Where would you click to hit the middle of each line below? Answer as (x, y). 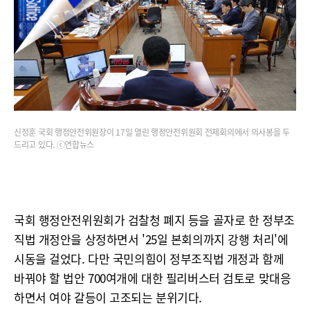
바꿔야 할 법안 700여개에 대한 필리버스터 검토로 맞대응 (153, 278)
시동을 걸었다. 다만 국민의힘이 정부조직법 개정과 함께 (149, 258)
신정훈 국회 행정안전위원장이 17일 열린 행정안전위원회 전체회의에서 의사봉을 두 (152, 132)
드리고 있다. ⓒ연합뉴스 (54, 145)
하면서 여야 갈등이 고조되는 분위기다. (108, 297)
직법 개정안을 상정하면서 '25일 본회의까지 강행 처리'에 (151, 239)
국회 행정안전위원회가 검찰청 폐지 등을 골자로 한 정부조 (154, 220)
